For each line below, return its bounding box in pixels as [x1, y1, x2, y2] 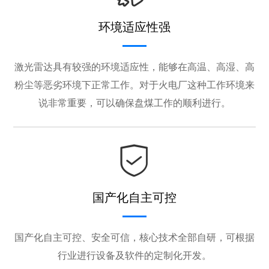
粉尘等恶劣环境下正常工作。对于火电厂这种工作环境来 [14, 80, 255, 91]
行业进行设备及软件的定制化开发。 [58, 250, 211, 261]
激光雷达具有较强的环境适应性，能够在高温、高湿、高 [14, 62, 255, 73]
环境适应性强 [98, 20, 171, 34]
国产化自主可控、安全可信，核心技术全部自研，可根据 [14, 232, 255, 243]
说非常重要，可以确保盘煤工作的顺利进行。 [38, 98, 231, 109]
